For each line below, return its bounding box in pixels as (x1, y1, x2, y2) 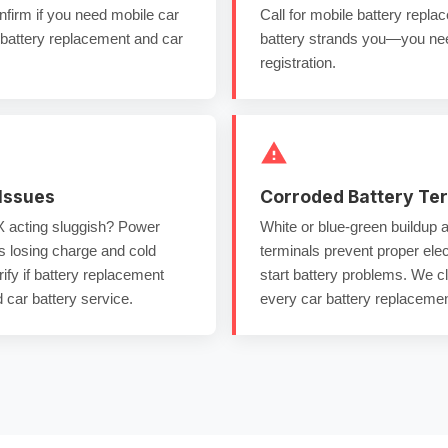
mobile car (111, 6, 179, 23)
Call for (260, 6, 310, 23)
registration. (260, 54, 336, 71)
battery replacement (34, 266, 164, 283)
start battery (260, 266, 338, 283)
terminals (260, 242, 320, 259)
